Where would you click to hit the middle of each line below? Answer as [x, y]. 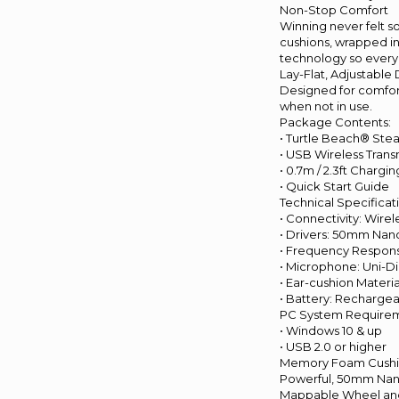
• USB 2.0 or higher [334, 346]
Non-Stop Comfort [334, 10]
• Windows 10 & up [331, 330]
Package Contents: [336, 122]
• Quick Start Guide [335, 186]
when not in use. [326, 106]
